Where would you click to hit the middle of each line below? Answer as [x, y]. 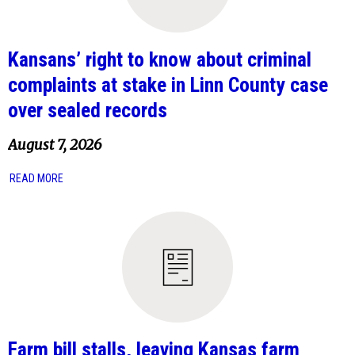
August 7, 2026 [55, 145]
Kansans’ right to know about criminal [160, 60]
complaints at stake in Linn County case [168, 85]
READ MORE [36, 179]
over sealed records [88, 111]
